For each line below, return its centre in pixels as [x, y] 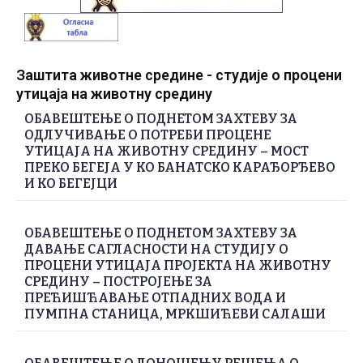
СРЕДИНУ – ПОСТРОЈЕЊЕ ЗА [118, 282]
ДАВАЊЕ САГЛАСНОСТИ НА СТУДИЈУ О [156, 250]
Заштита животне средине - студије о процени [179, 75]
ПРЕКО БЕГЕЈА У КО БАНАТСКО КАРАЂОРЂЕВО [180, 168]
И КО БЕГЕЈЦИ [71, 184]
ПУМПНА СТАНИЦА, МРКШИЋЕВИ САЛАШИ [175, 314]
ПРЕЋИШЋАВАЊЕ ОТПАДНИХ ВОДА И [155, 298]
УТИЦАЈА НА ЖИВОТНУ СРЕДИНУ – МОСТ [167, 152]
